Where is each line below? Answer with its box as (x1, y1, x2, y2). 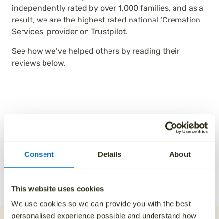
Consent (24, 150, 54, 158)
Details (97, 150, 122, 158)
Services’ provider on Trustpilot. (12, 26, 128, 36)
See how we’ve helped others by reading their (12, 46, 180, 56)
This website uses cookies (11, 184, 104, 193)
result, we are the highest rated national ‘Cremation (12, 15, 200, 24)
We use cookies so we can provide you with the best (11, 199, 191, 208)
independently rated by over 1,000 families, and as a (12, 3, 203, 13)
